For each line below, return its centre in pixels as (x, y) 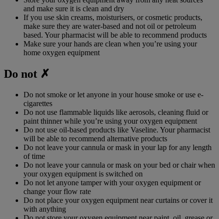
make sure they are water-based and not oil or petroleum (110, 26)
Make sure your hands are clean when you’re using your (110, 44)
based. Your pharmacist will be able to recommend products (115, 35)
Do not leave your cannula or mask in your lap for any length (118, 147)
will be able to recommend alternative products (95, 138)
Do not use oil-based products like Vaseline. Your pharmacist (117, 130)
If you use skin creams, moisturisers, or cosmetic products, (113, 17)
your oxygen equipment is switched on (83, 174)
